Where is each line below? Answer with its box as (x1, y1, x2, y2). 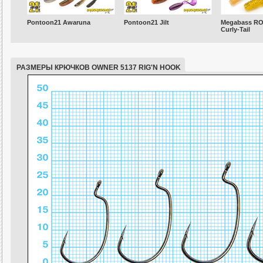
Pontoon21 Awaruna (26, 19, 90, 26)
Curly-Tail (220, 26, 250, 33)
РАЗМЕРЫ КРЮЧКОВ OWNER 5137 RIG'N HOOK (16, 63, 181, 72)
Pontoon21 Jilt (123, 19, 169, 26)
